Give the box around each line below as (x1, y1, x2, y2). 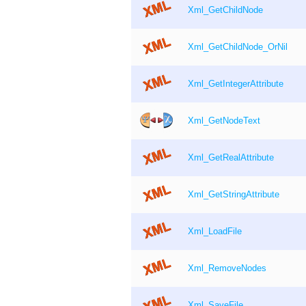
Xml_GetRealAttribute (188, 153, 274, 163)
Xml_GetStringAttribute (188, 190, 279, 200)
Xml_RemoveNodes (188, 264, 266, 274)
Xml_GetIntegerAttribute (188, 79, 283, 89)
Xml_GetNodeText (188, 116, 260, 126)
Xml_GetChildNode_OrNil (188, 42, 288, 53)
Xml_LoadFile (188, 227, 242, 237)
